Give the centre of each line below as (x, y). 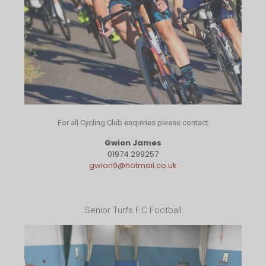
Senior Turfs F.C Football (133, 210)
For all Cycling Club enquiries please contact (133, 123)
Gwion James (133, 143)
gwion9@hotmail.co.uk (133, 166)
